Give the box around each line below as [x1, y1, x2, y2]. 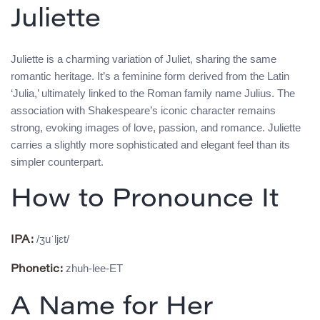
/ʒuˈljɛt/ [34, 233, 69, 246]
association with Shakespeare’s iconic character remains [11, 104, 276, 117]
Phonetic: [11, 264, 63, 276]
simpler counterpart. [11, 156, 104, 169]
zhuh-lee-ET [63, 262, 123, 275]
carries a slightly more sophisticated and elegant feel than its [11, 139, 290, 151]
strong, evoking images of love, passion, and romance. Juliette [11, 121, 301, 134]
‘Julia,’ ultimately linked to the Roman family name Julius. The [11, 87, 295, 100]
